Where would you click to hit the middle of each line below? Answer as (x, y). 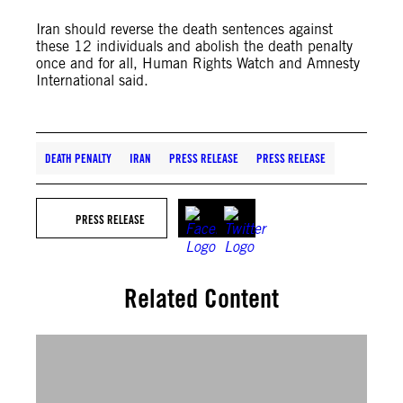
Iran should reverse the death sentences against (184, 29)
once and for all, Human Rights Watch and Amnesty (198, 63)
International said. (92, 81)
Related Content (201, 298)
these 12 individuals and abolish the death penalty (194, 46)
